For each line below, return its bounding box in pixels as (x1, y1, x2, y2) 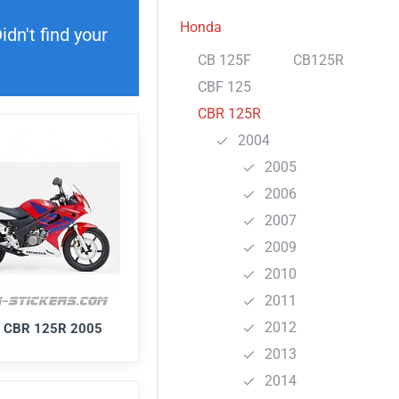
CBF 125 (198, 78, 251, 95)
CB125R (293, 52, 344, 69)
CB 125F (198, 52, 251, 69)
